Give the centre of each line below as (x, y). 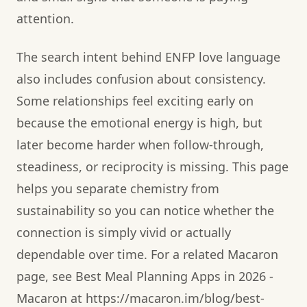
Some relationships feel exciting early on (135, 100)
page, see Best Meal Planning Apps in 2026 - (145, 276)
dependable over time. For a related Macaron (147, 254)
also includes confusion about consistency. (141, 78)
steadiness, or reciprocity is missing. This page (152, 166)
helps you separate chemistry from (118, 188)
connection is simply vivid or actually (124, 232)
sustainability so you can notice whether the (145, 210)
